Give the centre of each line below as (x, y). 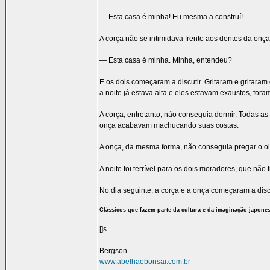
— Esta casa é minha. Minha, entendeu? (166, 60)
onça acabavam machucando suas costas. (169, 125)
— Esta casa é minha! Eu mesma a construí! (171, 17)
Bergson (113, 251)
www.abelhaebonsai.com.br (145, 262)
